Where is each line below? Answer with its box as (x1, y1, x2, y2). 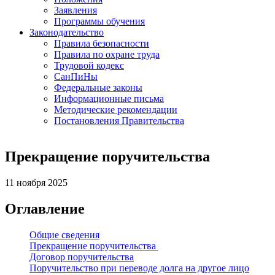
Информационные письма (54, 93, 164, 104)
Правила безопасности (54, 38, 149, 48)
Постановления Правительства (54, 115, 184, 126)
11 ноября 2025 (5, 177, 68, 188)
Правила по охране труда (54, 49, 160, 60)
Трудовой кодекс (54, 60, 124, 71)
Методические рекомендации (54, 104, 177, 115)
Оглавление (5, 200, 85, 217)
